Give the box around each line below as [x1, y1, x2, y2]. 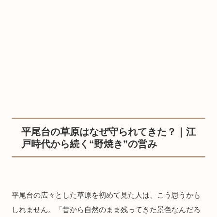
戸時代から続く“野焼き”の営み [21, 138, 157, 149]
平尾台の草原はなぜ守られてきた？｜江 [21, 126, 196, 137]
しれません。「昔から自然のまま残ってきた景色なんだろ [12, 205, 201, 214]
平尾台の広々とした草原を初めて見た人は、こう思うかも [12, 190, 201, 199]
